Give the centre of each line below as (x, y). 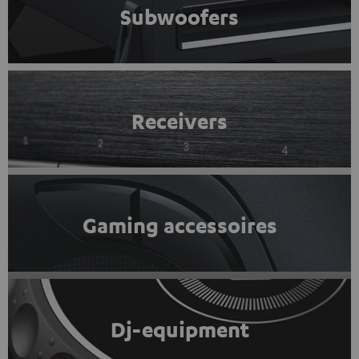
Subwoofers (179, 17)
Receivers (179, 121)
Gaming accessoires (179, 225)
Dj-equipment (179, 329)
